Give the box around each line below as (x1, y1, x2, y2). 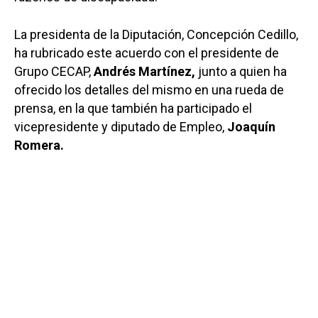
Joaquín (227, 119, 275, 134)
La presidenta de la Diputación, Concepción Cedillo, (14, 26, 298, 42)
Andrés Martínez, (94, 63, 195, 79)
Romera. (14, 137, 64, 153)
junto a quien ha (195, 63, 287, 79)
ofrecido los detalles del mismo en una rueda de (14, 82, 284, 97)
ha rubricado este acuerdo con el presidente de (14, 45, 279, 60)
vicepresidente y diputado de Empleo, (14, 119, 227, 134)
